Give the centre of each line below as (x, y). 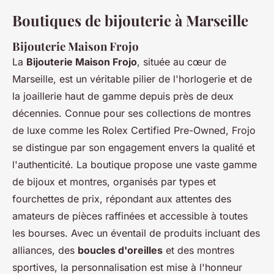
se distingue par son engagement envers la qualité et (134, 148)
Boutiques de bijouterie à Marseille (130, 20)
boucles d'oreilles (120, 250)
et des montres (198, 250)
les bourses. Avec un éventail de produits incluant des (136, 233)
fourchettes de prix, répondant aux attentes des (122, 199)
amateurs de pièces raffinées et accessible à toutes (130, 216)
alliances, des (45, 250)
